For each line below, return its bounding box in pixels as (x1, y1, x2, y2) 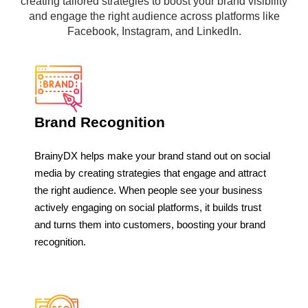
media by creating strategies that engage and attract (34, 167, 266, 179)
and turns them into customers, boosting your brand (34, 219, 265, 231)
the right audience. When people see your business (34, 184, 263, 197)
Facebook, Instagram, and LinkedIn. (67, 25, 241, 38)
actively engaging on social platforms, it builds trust (34, 201, 261, 214)
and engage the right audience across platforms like (28, 10, 280, 23)
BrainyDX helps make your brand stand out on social (34, 150, 270, 162)
